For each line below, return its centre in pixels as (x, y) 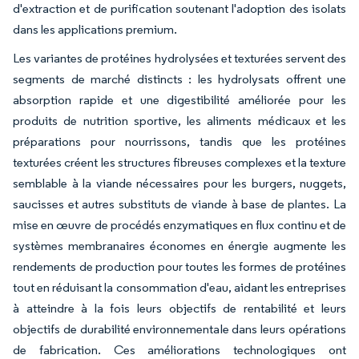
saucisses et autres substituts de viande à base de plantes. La (179, 204)
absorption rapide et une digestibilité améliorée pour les (179, 99)
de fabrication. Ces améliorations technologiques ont (179, 349)
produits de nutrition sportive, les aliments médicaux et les (179, 120)
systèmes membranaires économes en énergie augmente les (179, 245)
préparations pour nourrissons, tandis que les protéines (179, 141)
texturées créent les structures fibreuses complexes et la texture (179, 162)
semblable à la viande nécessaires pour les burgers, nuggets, (179, 183)
